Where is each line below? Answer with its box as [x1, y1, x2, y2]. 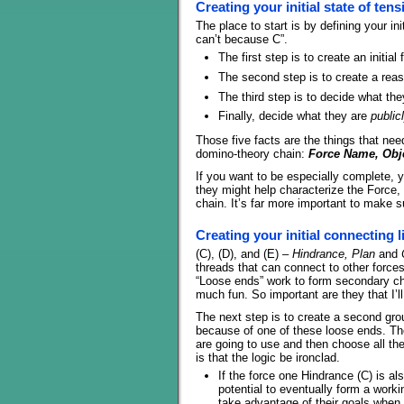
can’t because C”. [196, 32, 288, 47]
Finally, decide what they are [218, 109, 371, 124]
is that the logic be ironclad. [196, 350, 340, 364]
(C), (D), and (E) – [196, 246, 292, 261]
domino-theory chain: [196, 146, 308, 161]
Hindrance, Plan [292, 246, 375, 261]
